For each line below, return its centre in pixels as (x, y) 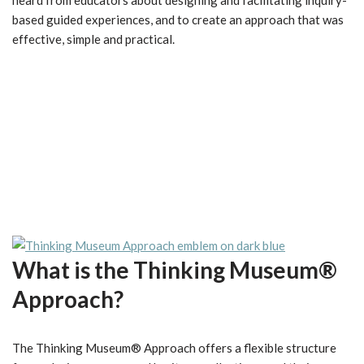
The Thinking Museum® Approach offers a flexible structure (174, 348)
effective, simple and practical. (93, 39)
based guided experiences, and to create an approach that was (178, 19)
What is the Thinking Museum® (175, 270)
